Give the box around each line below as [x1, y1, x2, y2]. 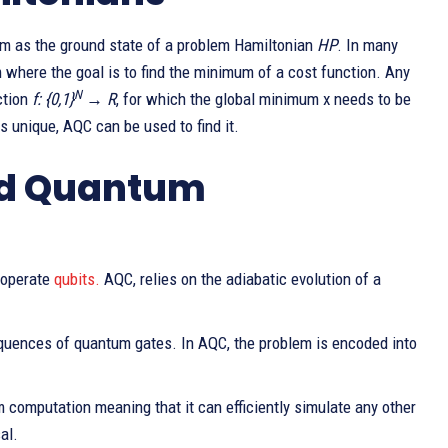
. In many [337, 35, 398, 55]
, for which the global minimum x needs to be [116, 89, 411, 109]
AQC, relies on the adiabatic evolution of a [100, 269, 381, 289]
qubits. [54, 269, 100, 289]
